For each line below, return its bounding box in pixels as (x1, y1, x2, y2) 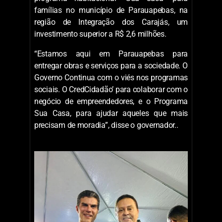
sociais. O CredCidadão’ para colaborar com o (34, 84, 188, 94)
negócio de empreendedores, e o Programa (34, 96, 188, 106)
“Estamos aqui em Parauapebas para (34, 49, 188, 58)
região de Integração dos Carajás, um (34, 17, 188, 27)
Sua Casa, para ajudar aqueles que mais (34, 108, 188, 118)
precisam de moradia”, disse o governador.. (34, 120, 178, 130)
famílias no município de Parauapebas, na (34, 5, 188, 15)
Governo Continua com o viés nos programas (34, 72, 188, 82)
